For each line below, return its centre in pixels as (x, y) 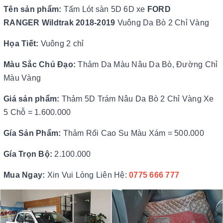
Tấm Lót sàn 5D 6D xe (105, 9)
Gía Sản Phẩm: (32, 133)
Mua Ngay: (24, 175)
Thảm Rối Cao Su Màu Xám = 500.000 (132, 133)
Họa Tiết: (22, 44)
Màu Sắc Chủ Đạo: (40, 64)
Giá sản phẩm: (32, 99)
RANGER (23, 23)
